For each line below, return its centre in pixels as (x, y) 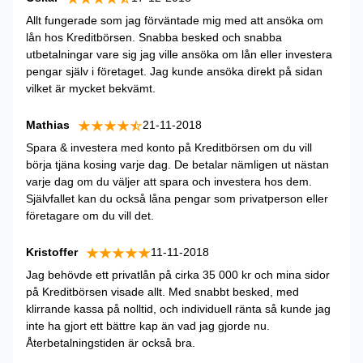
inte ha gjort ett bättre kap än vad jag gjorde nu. (148, 326)
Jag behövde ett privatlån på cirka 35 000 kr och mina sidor (178, 275)
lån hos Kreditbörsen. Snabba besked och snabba (154, 37)
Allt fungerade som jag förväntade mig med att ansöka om (175, 20)
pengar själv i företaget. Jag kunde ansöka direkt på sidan (174, 71)
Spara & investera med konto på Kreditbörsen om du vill (169, 147)
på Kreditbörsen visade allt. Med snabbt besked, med (162, 292)
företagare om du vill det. (90, 216)
